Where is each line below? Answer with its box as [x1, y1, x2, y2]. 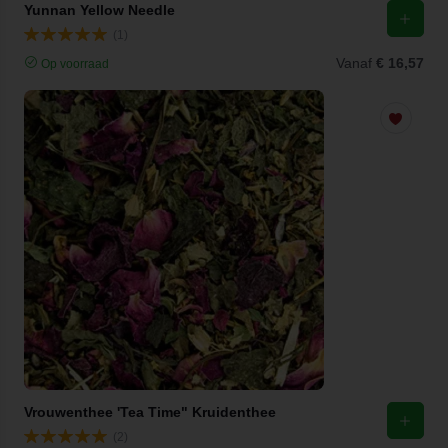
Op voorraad [38, 56, 109, 71]
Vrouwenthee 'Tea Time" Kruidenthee [24, 404, 276, 420]
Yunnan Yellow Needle [24, 2, 175, 18]
